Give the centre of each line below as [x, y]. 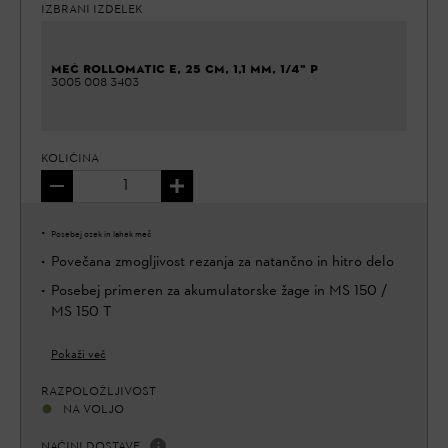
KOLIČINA [70, 158]
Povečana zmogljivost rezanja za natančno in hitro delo [222, 263]
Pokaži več [78, 355]
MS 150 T [81, 313]
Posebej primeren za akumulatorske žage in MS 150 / [219, 292]
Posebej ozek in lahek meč [101, 235]
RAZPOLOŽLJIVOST [98, 391]
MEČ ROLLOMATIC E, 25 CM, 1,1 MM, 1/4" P [184, 69]
